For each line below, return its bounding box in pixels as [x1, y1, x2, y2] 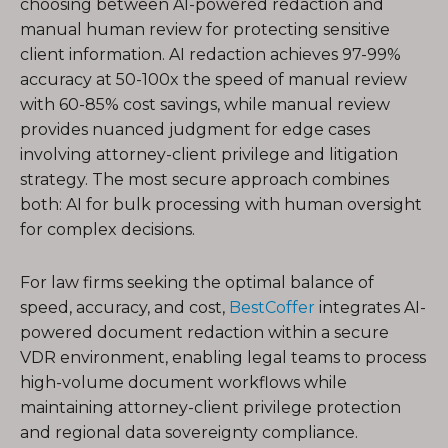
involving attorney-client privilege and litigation [20, 145, 398, 164]
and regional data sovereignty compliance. [20, 423, 358, 442]
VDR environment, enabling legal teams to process [20, 348, 426, 367]
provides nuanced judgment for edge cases [20, 120, 370, 139]
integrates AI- [315, 298, 426, 317]
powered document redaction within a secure [20, 323, 389, 342]
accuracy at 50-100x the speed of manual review [20, 70, 407, 89]
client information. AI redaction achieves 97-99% [20, 45, 401, 64]
